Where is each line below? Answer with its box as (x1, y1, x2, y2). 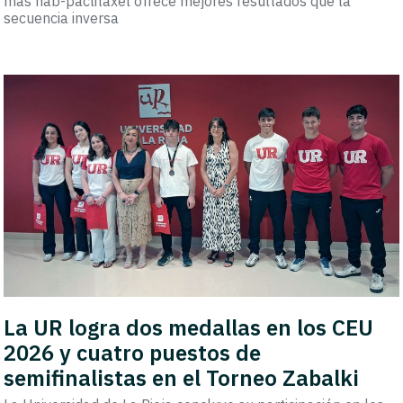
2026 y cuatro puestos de (4, 337, 262, 367)
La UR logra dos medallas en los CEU (4, 312, 374, 342)
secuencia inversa (4, 9, 120, 28)
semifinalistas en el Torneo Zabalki (4, 363, 360, 392)
